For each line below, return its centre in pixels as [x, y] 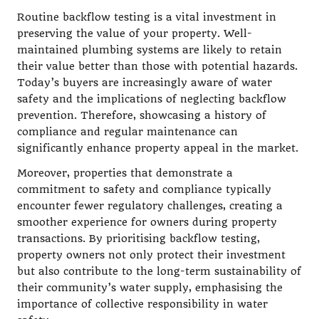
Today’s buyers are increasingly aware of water [145, 83]
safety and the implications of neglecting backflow [152, 99]
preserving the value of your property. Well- [135, 33]
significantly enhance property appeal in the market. [158, 148]
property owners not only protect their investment [151, 255]
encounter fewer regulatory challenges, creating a [150, 206]
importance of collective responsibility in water [142, 304]
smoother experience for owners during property [147, 222]
